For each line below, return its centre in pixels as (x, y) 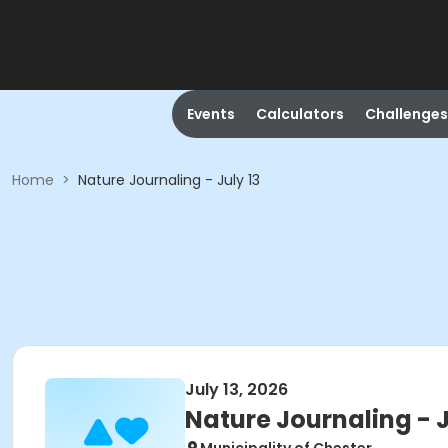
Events (210, 114)
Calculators (299, 114)
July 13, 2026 (236, 389)
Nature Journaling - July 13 (169, 180)
